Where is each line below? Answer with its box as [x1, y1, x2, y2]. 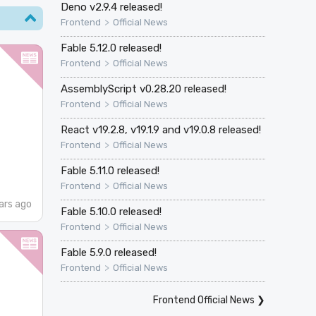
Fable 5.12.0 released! [60, 42, 162, 55]
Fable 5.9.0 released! [60, 246, 157, 260]
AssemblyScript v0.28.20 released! [60, 83, 226, 96]
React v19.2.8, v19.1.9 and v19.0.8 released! [60, 123, 261, 137]
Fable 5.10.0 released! [60, 205, 162, 219]
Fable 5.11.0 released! [60, 164, 159, 178]
